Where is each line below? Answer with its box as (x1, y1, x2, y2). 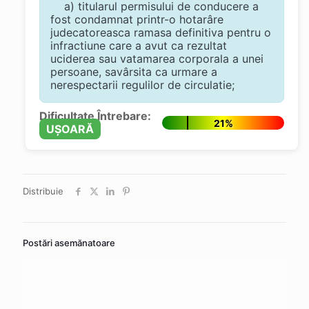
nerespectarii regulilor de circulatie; (50, 77, 235, 92)
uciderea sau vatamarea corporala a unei (50, 51, 263, 66)
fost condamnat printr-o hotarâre (50, 12, 223, 26)
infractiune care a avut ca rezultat (50, 38, 227, 52)
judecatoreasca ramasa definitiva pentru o (50, 25, 271, 39)
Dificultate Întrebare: (39, 108, 151, 123)
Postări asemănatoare (23, 237, 115, 248)
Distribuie (23, 185, 63, 197)
